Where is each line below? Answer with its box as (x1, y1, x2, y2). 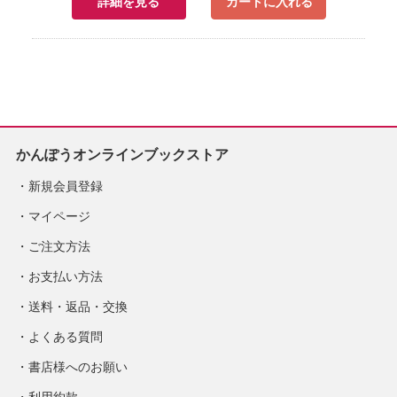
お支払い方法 (27, 269, 103, 284)
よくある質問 (27, 330, 103, 345)
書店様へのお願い (27, 360, 128, 375)
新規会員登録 (27, 179, 103, 194)
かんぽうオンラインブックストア (15, 147, 229, 163)
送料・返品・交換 (27, 300, 128, 315)
